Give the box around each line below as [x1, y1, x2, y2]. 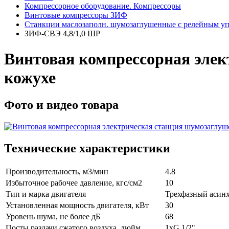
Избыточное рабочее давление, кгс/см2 [6, 178, 142, 188]
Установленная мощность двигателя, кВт [6, 201, 149, 210]
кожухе [4, 68, 56, 87]
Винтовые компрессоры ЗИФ [25, 11, 127, 20]
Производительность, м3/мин [6, 167, 108, 176]
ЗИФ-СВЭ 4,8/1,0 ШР [25, 29, 100, 38]
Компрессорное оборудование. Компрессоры [25, 2, 181, 11]
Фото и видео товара [4, 98, 119, 112]
